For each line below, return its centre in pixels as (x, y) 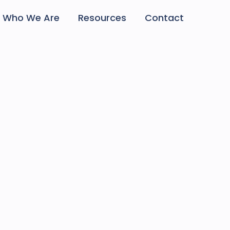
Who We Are (31, 18)
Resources (102, 18)
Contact (164, 18)
